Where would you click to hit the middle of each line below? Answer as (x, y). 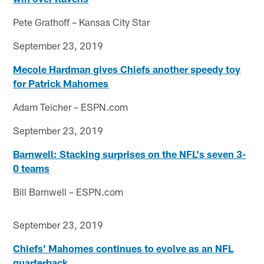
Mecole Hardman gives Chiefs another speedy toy (127, 69)
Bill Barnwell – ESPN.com (68, 192)
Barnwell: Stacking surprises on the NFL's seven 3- (130, 154)
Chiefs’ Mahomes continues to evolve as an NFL (123, 248)
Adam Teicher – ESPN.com (71, 107)
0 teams (32, 168)
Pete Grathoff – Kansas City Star (82, 22)
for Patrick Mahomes (61, 83)
